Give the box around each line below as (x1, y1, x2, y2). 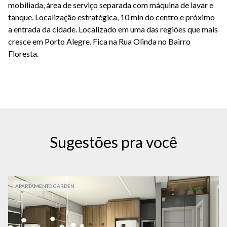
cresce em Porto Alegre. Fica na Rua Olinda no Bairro (8, 36, 191, 46)
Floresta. (8, 49, 39, 58)
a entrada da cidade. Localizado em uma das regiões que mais (8, 24, 218, 34)
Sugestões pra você (50, 133, 177, 151)
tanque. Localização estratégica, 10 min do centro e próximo (8, 12, 215, 22)
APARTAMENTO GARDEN (15, 183, 74, 189)
